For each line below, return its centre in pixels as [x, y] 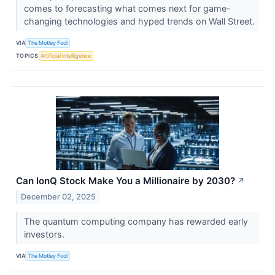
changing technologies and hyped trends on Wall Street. [140, 21]
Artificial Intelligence [66, 56]
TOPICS [27, 56]
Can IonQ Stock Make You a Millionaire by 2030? [126, 180]
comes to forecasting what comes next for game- [127, 8]
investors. [45, 234]
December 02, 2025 [59, 196]
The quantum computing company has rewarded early [136, 221]
